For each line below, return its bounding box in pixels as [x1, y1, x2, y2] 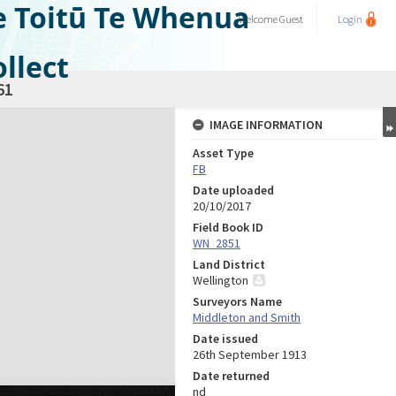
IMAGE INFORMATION [209, 117, 323, 133]
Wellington [193, 272, 248, 288]
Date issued [193, 331, 258, 346]
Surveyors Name [193, 293, 282, 309]
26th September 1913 [193, 346, 307, 362]
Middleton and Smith [193, 309, 301, 325]
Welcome [239, 12, 279, 26]
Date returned [193, 368, 270, 384]
